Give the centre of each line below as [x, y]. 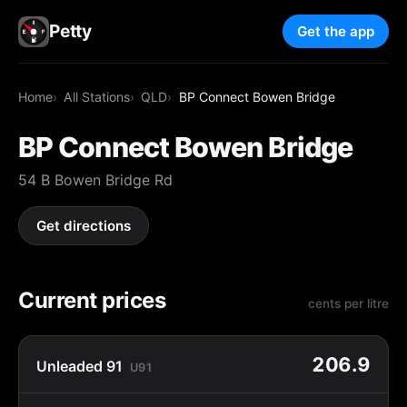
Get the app [336, 32]
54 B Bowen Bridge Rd [95, 179]
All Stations [97, 96]
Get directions [84, 226]
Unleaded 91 [80, 366]
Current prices [92, 300]
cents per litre [348, 303]
